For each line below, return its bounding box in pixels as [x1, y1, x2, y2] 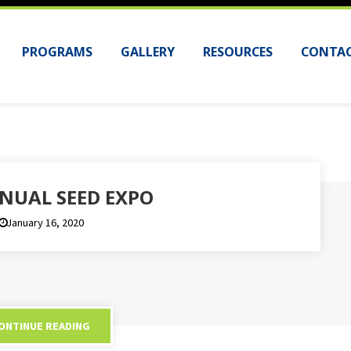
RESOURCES [203, 43, 273, 60]
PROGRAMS [22, 43, 92, 60]
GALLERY [121, 43, 175, 60]
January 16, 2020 [5, 215, 84, 230]
